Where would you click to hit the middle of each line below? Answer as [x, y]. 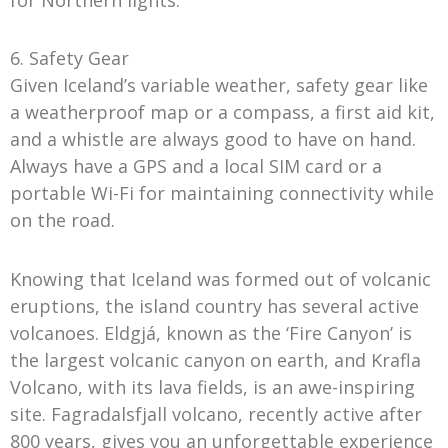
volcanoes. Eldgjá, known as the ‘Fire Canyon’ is [211, 332]
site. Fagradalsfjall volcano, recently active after [216, 413]
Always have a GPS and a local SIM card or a [196, 166]
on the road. [62, 220]
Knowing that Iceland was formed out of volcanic [220, 278]
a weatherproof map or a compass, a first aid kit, [222, 112]
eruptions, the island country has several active [214, 305]
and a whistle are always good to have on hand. [213, 139]
